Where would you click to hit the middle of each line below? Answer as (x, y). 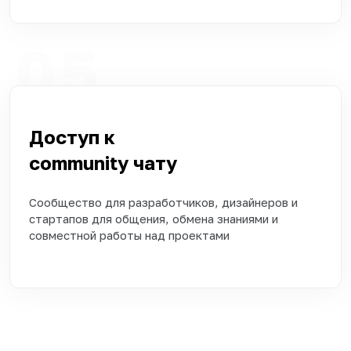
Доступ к (72, 136)
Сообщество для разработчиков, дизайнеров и (163, 202)
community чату (115, 162)
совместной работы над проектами (134, 235)
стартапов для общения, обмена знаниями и (154, 218)
